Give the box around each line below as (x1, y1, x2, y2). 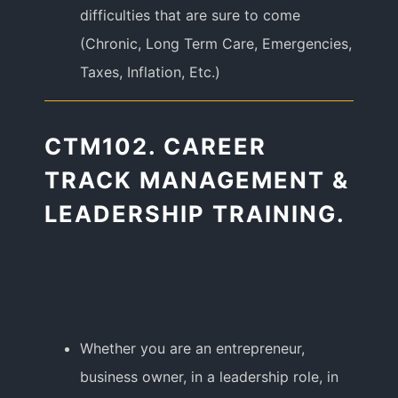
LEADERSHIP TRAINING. (44, 200, 346, 228)
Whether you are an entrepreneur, (80, 339, 306, 358)
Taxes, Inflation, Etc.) (80, 63, 221, 82)
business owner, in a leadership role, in (80, 368, 339, 386)
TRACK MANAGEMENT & (44, 166, 350, 195)
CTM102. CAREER (44, 132, 267, 161)
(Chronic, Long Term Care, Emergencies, (80, 35, 353, 53)
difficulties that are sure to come (80, 6, 301, 25)
